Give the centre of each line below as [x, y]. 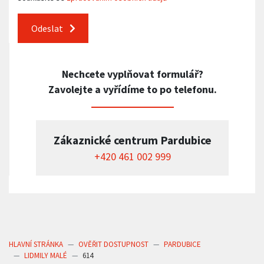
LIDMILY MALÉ [46, 256]
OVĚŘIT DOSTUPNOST [113, 245]
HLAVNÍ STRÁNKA [36, 245]
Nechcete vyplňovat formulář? [132, 74]
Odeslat [48, 29]
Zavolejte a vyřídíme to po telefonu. [132, 89]
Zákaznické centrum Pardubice [132, 140]
